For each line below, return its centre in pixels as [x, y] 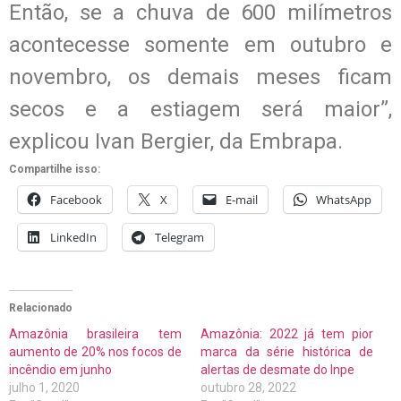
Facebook [76, 199]
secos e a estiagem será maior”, [200, 109]
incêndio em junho [60, 369]
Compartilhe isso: [55, 169]
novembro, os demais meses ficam [200, 77]
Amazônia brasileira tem [95, 333]
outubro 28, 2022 [248, 387]
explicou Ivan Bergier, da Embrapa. [176, 141]
